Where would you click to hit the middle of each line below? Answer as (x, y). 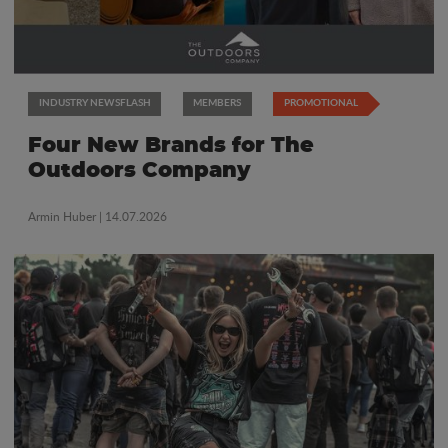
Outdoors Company (139, 171)
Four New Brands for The (171, 146)
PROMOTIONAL (320, 102)
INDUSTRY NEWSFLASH (94, 102)
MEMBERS (217, 102)
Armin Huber (62, 216)
